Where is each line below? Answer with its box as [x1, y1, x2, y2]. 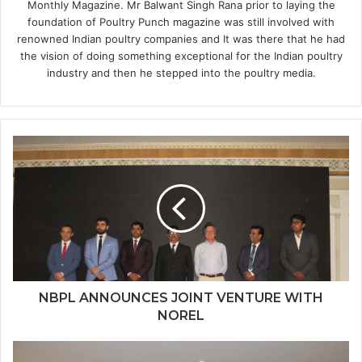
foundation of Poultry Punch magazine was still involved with [27, 15, 335, 28]
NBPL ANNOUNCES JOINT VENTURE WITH [39, 290, 323, 305]
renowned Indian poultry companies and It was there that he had [17, 32, 345, 45]
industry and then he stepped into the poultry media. [46, 66, 316, 79]
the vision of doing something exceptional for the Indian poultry [19, 49, 343, 62]
